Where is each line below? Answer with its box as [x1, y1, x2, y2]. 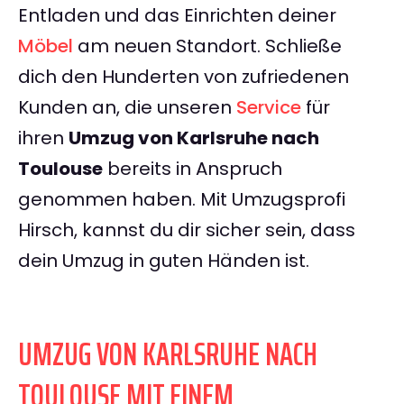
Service [236, 95, 301, 121]
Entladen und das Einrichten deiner [18, 3, 336, 29]
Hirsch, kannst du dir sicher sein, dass [18, 217, 355, 243]
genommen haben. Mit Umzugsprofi [18, 187, 345, 213]
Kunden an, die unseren [18, 95, 236, 121]
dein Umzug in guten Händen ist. [18, 248, 309, 274]
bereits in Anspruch [103, 156, 282, 182]
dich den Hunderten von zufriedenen [18, 64, 349, 90]
